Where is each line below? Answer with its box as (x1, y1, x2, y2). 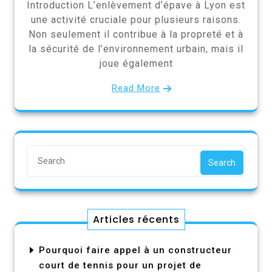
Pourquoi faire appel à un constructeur (39, 244, 232, 256)
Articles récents (92, 212, 180, 226)
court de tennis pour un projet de (39, 259, 202, 271)
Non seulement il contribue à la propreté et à (29, 28, 243, 40)
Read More (112, 82, 160, 93)
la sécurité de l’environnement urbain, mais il (29, 42, 243, 55)
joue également (99, 57, 173, 69)
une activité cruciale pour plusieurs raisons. (31, 13, 241, 25)
